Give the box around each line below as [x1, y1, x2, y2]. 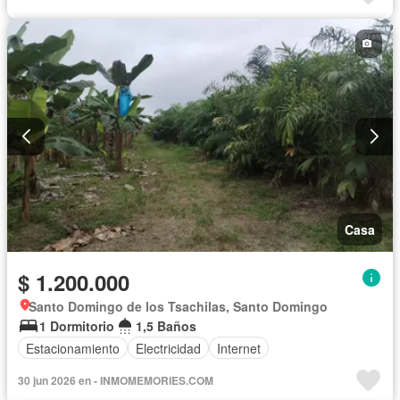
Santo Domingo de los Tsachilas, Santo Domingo [29, 297, 328, 316]
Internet [217, 338, 261, 357]
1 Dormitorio [39, 317, 114, 336]
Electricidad [136, 338, 201, 357]
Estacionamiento [26, 338, 120, 357]
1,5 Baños [136, 317, 196, 336]
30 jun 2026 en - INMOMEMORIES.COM [18, 372, 213, 389]
